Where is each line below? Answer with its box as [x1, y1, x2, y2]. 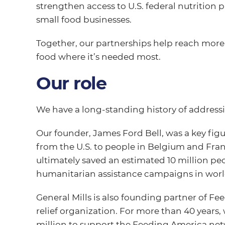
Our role [36, 72, 106, 94]
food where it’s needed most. [36, 51, 161, 62]
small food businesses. [36, 14, 132, 25]
